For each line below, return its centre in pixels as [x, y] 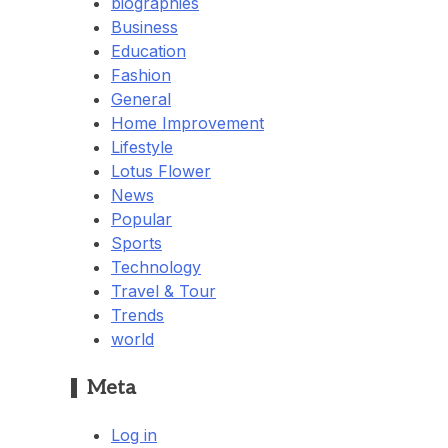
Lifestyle [142, 147]
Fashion [141, 75]
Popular [141, 219]
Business [144, 27]
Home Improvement [187, 123]
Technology [156, 267]
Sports [136, 243]
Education [148, 51]
